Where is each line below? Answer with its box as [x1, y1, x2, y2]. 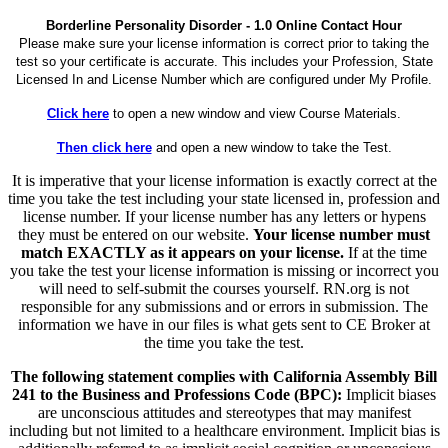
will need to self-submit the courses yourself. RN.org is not [39, 279, 409, 297]
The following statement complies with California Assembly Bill [11, 367, 437, 385]
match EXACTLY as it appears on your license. [21, 243, 344, 261]
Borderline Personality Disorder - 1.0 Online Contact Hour [46, 17, 402, 33]
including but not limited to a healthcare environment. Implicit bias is [8, 421, 440, 439]
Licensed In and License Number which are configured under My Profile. [16, 71, 432, 87]
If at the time [344, 243, 427, 261]
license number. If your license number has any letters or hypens [22, 207, 426, 225]
